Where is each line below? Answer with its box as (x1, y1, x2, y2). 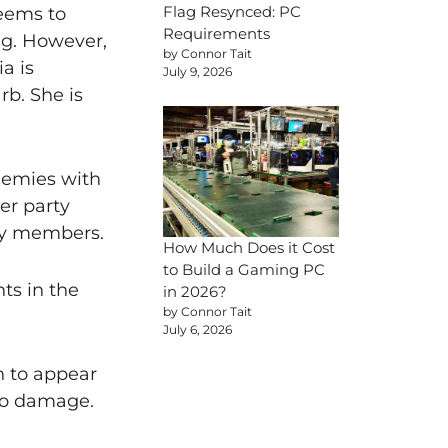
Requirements (163, 23, 270, 43)
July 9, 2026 (163, 63, 232, 79)
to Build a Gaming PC (163, 260, 325, 280)
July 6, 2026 (163, 322, 232, 338)
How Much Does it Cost (163, 238, 335, 258)
